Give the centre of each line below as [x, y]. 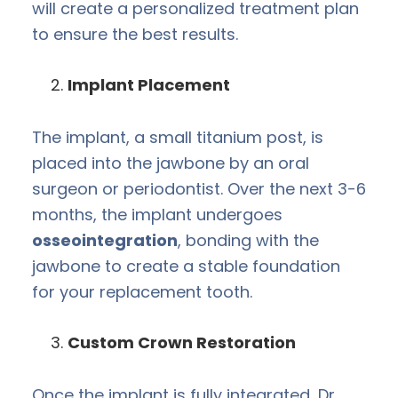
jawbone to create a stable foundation [186, 266]
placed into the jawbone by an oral [171, 163]
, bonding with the [248, 240]
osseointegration [105, 240]
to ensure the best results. [135, 34]
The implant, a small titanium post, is [178, 137]
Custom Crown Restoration [182, 342]
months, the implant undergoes [157, 214]
